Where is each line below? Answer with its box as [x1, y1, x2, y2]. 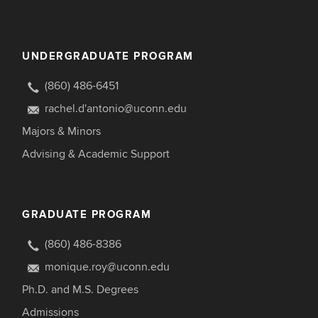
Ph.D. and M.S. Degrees [22, 283, 138, 297]
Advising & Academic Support [22, 147, 170, 162]
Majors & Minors [22, 124, 101, 139]
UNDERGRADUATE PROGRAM [22, 50, 194, 64]
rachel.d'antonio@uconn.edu [45, 102, 187, 116]
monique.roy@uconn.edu [45, 260, 170, 275]
